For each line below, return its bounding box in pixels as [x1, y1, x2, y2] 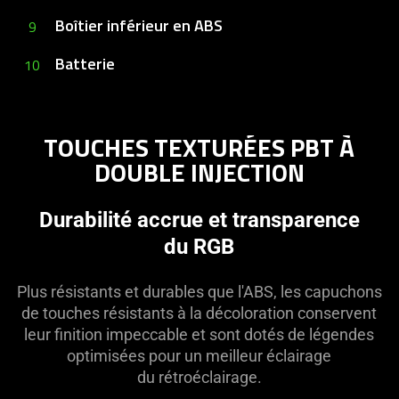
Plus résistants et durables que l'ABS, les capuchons [16, 282, 382, 302]
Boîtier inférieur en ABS [55, 12, 223, 37]
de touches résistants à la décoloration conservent [21, 304, 378, 323]
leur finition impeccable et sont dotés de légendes [24, 325, 375, 345]
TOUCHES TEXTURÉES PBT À [44, 128, 355, 167]
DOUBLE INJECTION [94, 153, 305, 192]
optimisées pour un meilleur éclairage [67, 346, 332, 366]
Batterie [55, 51, 115, 76]
